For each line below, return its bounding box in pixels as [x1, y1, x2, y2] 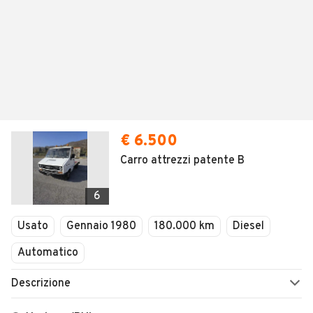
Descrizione [11, 277, 71, 291]
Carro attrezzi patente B [120, 154, 245, 168]
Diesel [233, 219, 264, 234]
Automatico [17, 246, 78, 261]
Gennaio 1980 [66, 219, 136, 234]
